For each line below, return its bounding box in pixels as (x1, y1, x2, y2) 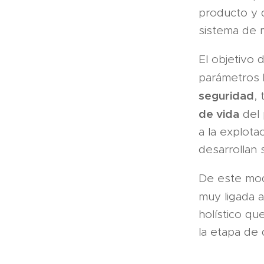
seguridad (199, 88, 254, 103)
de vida (199, 107, 239, 121)
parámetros (199, 71, 263, 84)
